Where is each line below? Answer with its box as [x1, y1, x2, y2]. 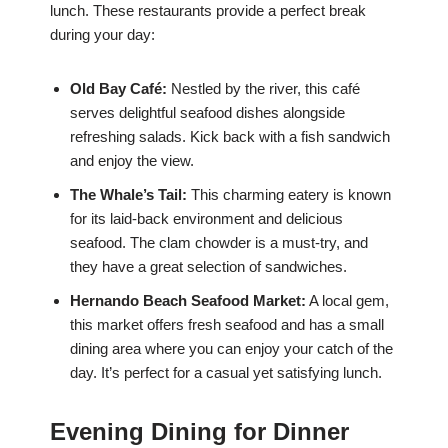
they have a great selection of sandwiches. [70, 258, 347, 276]
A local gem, [306, 292, 389, 310]
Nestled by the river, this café [167, 80, 360, 98]
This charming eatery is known [187, 186, 391, 204]
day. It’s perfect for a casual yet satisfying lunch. [70, 364, 382, 382]
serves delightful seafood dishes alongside [70, 104, 345, 122]
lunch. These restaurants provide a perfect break [50, 2, 366, 20]
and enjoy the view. [70, 152, 194, 170]
